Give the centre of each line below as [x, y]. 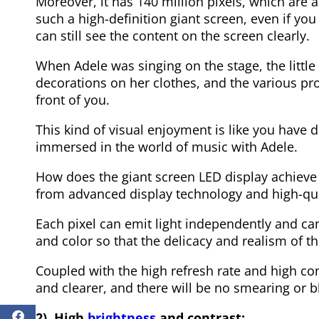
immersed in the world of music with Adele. [167, 146]
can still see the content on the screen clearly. [173, 35]
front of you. [73, 99]
